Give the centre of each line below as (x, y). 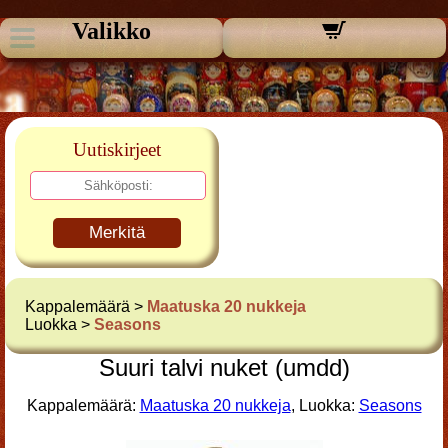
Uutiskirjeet (117, 149)
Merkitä (117, 232)
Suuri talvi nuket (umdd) (224, 367)
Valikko (111, 31)
